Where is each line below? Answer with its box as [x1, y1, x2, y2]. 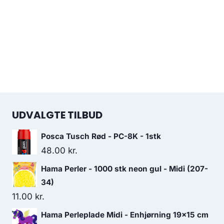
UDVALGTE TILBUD [12, 108, 102, 122]
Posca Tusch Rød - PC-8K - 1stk [41, 131, 161, 141]
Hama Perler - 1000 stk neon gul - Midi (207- [41, 164, 208, 173]
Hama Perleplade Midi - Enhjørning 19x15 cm [41, 210, 208, 219]
